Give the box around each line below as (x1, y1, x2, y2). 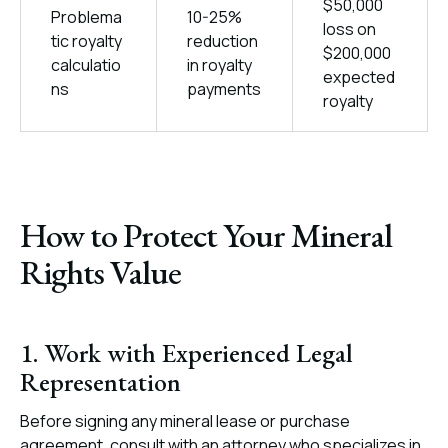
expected (323, 66, 395, 88)
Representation (20, 365, 181, 399)
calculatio (51, 54, 121, 76)
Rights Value (20, 250, 181, 294)
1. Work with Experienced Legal (20, 336, 353, 370)
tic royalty (51, 30, 122, 52)
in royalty (187, 54, 252, 76)
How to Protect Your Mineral (20, 213, 392, 257)
